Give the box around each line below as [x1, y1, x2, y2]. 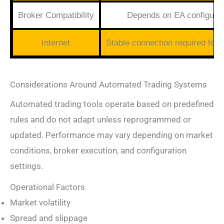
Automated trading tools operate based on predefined [10, 98, 214, 109]
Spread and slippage [10, 212, 87, 223]
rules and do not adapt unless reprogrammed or [10, 114, 191, 124]
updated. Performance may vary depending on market [10, 129, 213, 140]
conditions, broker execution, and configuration [10, 145, 186, 155]
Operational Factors [10, 181, 85, 192]
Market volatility [10, 197, 70, 207]
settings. [10, 160, 43, 171]
